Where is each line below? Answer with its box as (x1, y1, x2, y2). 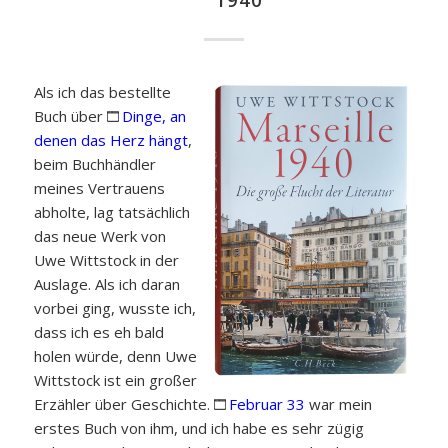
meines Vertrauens (33, 177, 165, 198)
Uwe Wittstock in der (33, 249, 179, 270)
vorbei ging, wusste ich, (33, 297, 196, 318)
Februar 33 (228, 393, 305, 414)
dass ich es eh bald (33, 321, 164, 342)
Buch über (33, 105, 107, 126)
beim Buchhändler (33, 153, 156, 174)
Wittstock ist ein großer (33, 369, 197, 390)
